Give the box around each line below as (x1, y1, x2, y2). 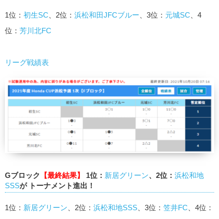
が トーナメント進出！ (20, 181, 95, 190)
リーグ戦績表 (5, 58, 49, 66)
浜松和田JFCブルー (74, 11, 139, 20)
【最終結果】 (40, 171, 84, 179)
